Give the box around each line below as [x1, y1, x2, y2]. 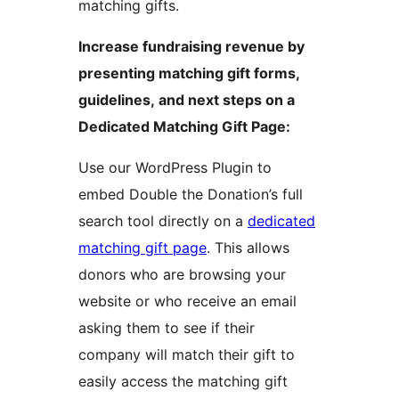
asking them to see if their [78, 319, 255, 338]
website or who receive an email [78, 292, 297, 311]
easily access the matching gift [78, 372, 288, 391]
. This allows [207, 239, 289, 257]
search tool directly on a [78, 212, 248, 231]
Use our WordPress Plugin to [78, 159, 272, 177]
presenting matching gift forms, [78, 64, 300, 83]
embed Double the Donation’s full [78, 185, 303, 204]
